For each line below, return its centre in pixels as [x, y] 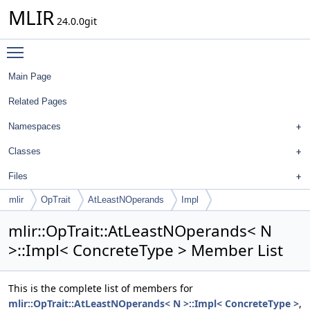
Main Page [30, 76]
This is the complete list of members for [101, 288]
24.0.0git [75, 21]
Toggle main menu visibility [94, 46]
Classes [25, 151]
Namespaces [35, 126]
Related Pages [38, 101]
